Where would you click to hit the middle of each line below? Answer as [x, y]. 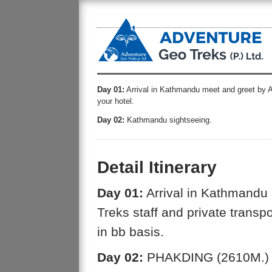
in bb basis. [131, 232]
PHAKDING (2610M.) [206, 257]
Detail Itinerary [157, 167]
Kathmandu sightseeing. [168, 120]
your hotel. [116, 101]
